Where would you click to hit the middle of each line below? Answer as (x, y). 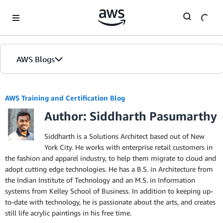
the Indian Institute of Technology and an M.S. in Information (100, 180)
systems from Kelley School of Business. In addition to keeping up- (109, 191)
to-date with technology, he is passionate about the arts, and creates (110, 202)
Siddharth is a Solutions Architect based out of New (124, 136)
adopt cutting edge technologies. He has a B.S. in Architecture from (109, 169)
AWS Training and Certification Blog (65, 98)
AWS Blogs (36, 59)
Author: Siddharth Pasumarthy (131, 116)
